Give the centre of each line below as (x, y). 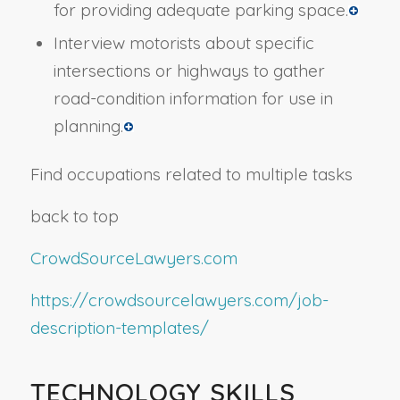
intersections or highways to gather (189, 71)
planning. (88, 126)
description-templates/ (119, 328)
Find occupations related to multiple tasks (191, 175)
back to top (74, 217)
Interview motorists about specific (183, 43)
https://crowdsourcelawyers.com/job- (179, 300)
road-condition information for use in (193, 99)
